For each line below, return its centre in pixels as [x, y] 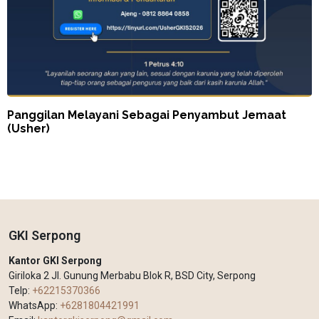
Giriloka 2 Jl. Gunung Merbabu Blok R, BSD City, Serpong [132, 276]
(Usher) [28, 129]
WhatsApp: [34, 306]
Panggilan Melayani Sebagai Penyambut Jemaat [147, 115]
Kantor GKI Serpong [55, 261]
